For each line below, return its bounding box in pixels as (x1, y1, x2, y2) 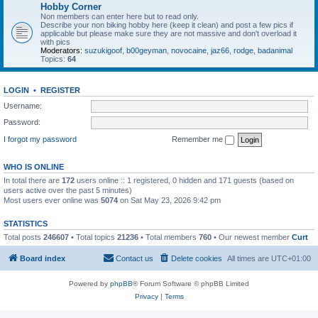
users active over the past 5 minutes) (4, 185, 132, 194)
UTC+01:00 (271, 254, 311, 263)
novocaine (171, 46, 207, 55)
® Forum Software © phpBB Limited (133, 280, 249, 287)
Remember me (172, 134, 225, 143)
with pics (40, 38, 70, 46)
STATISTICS (4, 219, 48, 228)
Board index (20, 254, 65, 263)
